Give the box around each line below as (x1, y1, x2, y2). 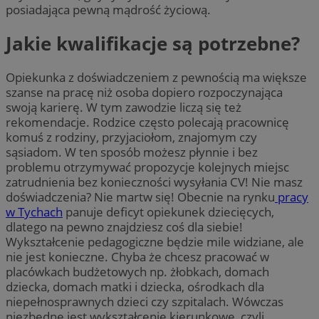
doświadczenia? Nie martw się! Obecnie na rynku (6, 189, 275, 206)
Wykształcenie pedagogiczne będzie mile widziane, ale (6, 234, 304, 251)
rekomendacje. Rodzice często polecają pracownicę (6, 114, 289, 131)
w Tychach (6, 204, 63, 221)
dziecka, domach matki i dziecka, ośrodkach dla (6, 278, 264, 296)
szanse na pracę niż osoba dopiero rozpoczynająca (6, 84, 283, 101)
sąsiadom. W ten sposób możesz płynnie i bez (6, 144, 258, 161)
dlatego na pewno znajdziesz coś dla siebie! (6, 219, 243, 236)
